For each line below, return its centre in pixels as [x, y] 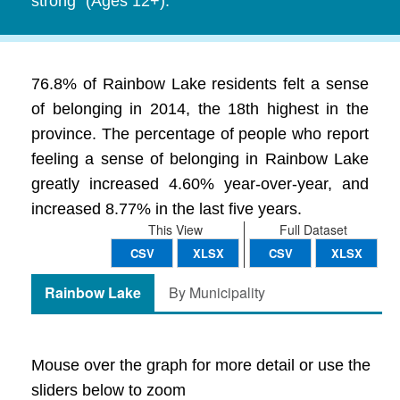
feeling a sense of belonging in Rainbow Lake [200, 159]
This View [175, 229]
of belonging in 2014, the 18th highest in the [200, 109]
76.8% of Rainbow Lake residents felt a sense [200, 84]
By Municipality [217, 292]
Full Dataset [313, 229]
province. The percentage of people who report [200, 134]
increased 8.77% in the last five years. [167, 209]
